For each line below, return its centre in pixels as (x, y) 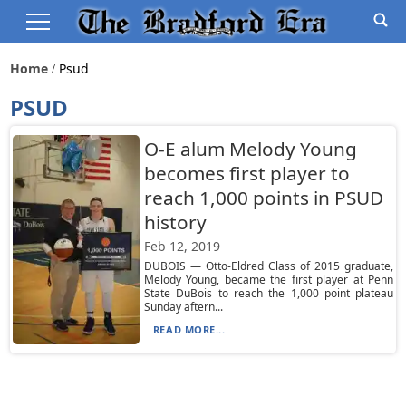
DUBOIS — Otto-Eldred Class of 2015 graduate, (269, 266)
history (175, 222)
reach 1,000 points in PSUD (263, 198)
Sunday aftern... (183, 307)
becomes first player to (246, 173)
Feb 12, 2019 (182, 246)
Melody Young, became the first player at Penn (269, 280)
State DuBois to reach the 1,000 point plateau (269, 293)
